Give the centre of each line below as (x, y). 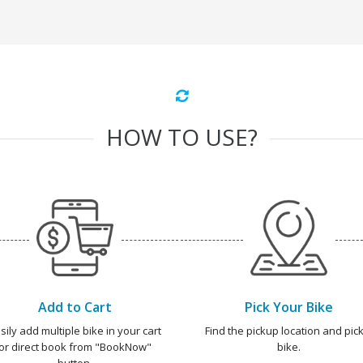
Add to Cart (75, 307)
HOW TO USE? (181, 137)
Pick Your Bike (288, 307)
